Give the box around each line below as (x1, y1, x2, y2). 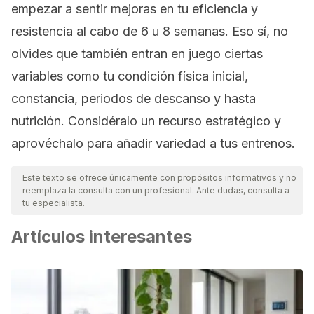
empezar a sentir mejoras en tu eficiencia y (11, 1, 258, 16)
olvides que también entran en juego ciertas (11, 46, 263, 61)
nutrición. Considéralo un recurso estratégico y (11, 114, 281, 128)
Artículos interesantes (11, 226, 192, 247)
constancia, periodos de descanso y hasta (11, 91, 256, 106)
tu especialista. (22, 198, 85, 208)
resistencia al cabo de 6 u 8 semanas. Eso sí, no (11, 24, 288, 39)
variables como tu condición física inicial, (11, 69, 248, 83)
